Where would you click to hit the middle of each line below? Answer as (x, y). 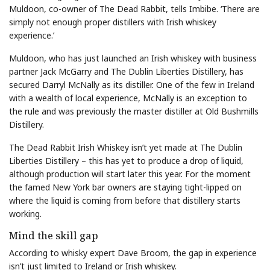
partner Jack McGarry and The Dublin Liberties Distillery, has (126, 71)
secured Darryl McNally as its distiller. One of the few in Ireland (132, 84)
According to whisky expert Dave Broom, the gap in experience (133, 253)
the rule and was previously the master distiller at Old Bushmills (134, 111)
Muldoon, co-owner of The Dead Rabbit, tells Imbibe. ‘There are (134, 8)
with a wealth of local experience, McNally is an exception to (128, 98)
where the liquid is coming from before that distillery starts (125, 200)
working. (25, 213)
